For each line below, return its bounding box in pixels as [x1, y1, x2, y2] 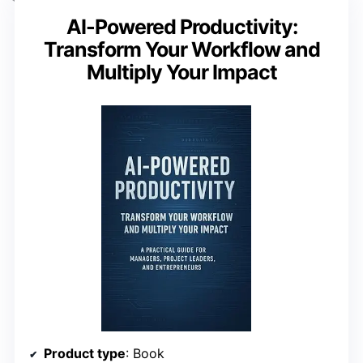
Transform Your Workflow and [43, 37, 320, 62]
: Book [126, 344, 164, 361]
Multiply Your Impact [86, 60, 277, 85]
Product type [44, 344, 126, 361]
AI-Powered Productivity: [66, 15, 297, 40]
